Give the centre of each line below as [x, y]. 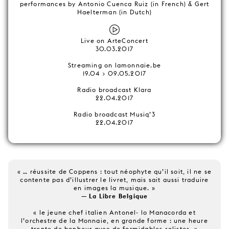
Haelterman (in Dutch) [114, 12]
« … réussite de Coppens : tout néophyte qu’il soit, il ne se [114, 171]
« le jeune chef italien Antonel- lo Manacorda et [114, 212]
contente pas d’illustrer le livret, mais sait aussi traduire [114, 180]
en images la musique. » [114, 188]
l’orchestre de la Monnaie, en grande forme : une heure [114, 221]
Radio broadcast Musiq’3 [114, 114]
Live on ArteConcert [114, 41]
